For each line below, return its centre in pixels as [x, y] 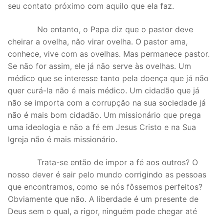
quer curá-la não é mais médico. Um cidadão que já [104, 90]
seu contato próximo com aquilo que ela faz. [91, 6]
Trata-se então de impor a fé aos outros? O [103, 163]
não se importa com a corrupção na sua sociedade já [107, 102]
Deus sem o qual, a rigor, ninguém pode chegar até [102, 211]
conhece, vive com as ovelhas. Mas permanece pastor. [109, 54]
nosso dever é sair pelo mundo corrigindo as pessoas [107, 175]
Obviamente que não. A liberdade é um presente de [103, 199]
